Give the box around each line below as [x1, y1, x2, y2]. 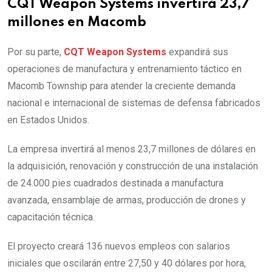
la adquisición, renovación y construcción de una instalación [7, 160, 258, 172]
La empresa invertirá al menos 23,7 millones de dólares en [7, 143, 256, 155]
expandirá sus [166, 46, 228, 58]
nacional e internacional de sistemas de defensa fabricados [7, 97, 260, 109]
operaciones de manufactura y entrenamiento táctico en [7, 63, 242, 75]
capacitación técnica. [7, 211, 95, 223]
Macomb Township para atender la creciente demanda [7, 80, 236, 92]
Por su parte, [7, 46, 64, 58]
